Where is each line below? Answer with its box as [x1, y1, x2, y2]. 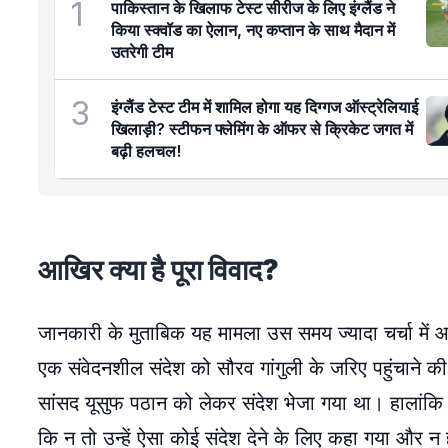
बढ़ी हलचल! [111, 141, 181, 161]
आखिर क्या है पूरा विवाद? [38, 253, 279, 287]
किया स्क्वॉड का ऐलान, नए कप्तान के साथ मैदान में [111, 20, 395, 40]
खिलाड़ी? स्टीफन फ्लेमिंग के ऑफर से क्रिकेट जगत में [111, 119, 413, 139]
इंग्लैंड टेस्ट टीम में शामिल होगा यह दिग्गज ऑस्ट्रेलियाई [111, 97, 418, 117]
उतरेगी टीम [111, 42, 173, 62]
